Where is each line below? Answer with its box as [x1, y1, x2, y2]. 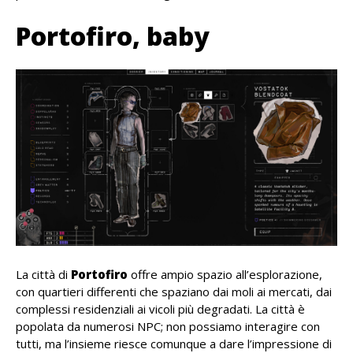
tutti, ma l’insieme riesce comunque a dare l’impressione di [16, 335, 332, 351]
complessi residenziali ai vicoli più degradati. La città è [16, 300, 305, 317]
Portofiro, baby [16, 18, 210, 53]
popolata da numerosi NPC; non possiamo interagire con [16, 318, 320, 334]
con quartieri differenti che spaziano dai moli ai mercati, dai [16, 283, 332, 299]
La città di [16, 266, 71, 282]
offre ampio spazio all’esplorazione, [128, 266, 322, 282]
